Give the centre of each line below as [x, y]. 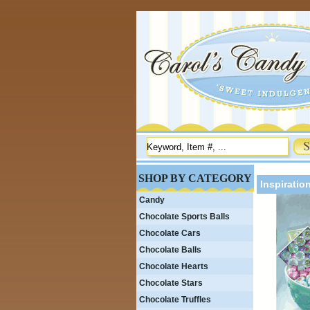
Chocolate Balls [170, 250]
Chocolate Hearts [174, 266]
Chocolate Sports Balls [184, 217]
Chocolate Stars [171, 283]
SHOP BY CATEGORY [195, 178]
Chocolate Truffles [175, 300]
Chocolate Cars [170, 233]
